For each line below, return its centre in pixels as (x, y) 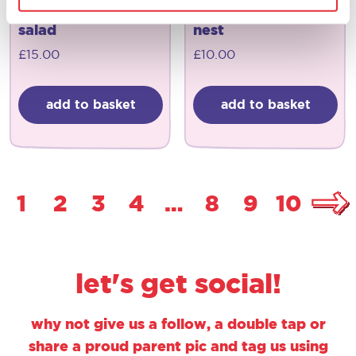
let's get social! (178, 284)
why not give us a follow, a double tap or (178, 324)
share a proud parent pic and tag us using (178, 346)
